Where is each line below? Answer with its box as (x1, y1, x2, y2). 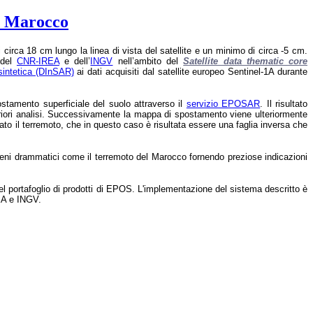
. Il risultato (260, 98, 308, 109)
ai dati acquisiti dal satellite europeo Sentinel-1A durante (73, 66, 308, 77)
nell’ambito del (112, 55, 184, 66)
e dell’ (59, 55, 91, 66)
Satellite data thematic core (183, 55, 308, 66)
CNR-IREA (16, 55, 59, 66)
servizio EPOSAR (186, 98, 261, 109)
